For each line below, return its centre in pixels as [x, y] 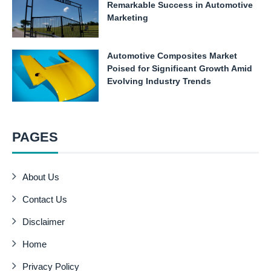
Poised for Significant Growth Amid [179, 69]
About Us [41, 177]
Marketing [127, 17]
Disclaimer [44, 221]
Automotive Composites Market [172, 56]
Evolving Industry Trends [159, 81]
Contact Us [45, 199]
